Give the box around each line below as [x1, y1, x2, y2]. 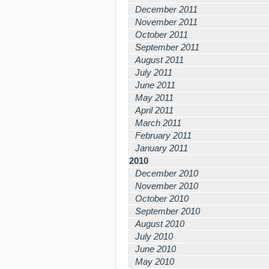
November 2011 [135, 17, 198, 27]
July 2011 [135, 67, 172, 77]
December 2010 [135, 168, 198, 178]
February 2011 [135, 130, 192, 141]
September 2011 [135, 42, 199, 52]
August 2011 [135, 55, 184, 65]
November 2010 [135, 181, 198, 191]
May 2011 [135, 92, 174, 103]
